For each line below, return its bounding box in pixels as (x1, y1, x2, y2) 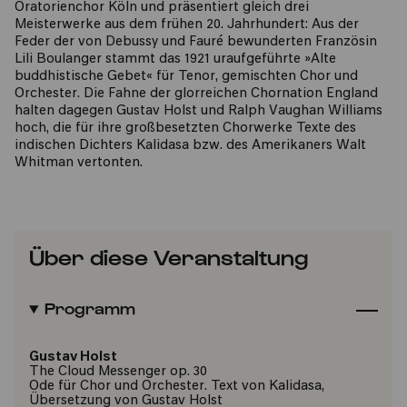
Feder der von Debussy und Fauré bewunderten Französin (15, 35, 377, 49)
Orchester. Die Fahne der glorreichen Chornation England (15, 87, 378, 101)
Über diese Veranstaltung (29, 243, 308, 269)
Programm (44, 298, 135, 317)
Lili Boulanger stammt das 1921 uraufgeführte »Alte (15, 53, 336, 66)
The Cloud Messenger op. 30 (29, 365, 207, 379)
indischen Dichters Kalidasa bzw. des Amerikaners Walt (15, 139, 366, 153)
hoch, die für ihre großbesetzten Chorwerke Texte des (15, 122, 356, 135)
